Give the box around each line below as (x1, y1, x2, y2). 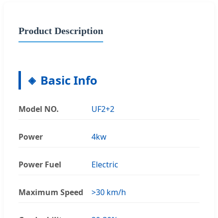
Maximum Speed (18, 187, 83, 198)
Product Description (18, 25, 103, 36)
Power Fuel (18, 159, 61, 170)
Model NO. (18, 104, 59, 115)
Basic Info (40, 72, 97, 89)
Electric (91, 159, 118, 170)
